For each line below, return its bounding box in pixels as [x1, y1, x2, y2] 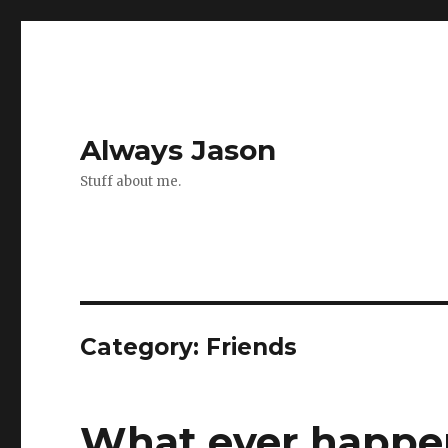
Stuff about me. [80, 173, 182, 190]
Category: [80, 333, 207, 361]
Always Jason [80, 133, 277, 167]
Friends [206, 333, 298, 361]
